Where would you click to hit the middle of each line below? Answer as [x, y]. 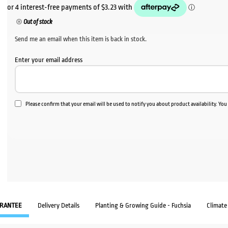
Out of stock [38, 22]
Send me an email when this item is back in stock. [81, 39]
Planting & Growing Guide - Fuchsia [143, 205]
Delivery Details [59, 205]
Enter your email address [49, 60]
